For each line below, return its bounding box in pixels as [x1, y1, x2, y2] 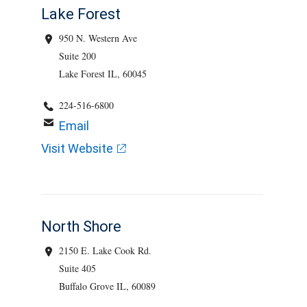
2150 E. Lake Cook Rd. [59, 244, 152, 257]
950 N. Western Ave [59, 32, 138, 45]
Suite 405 [59, 262, 97, 275]
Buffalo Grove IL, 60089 [59, 280, 156, 293]
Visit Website [41, 140, 113, 156]
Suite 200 [59, 49, 97, 62]
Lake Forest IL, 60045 [59, 67, 147, 80]
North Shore [41, 217, 121, 236]
